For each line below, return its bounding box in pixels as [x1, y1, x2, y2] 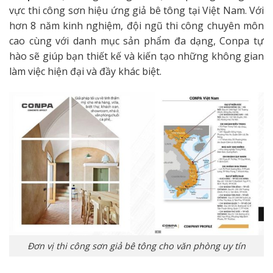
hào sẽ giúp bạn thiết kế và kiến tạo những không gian [9, 49, 264, 63]
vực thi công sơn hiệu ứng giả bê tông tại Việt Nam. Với [9, 3, 264, 17]
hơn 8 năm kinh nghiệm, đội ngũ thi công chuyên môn [9, 18, 264, 32]
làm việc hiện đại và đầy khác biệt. [9, 64, 161, 78]
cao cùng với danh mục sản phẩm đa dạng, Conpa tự [9, 34, 264, 48]
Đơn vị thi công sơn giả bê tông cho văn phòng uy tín [27, 239, 246, 252]
